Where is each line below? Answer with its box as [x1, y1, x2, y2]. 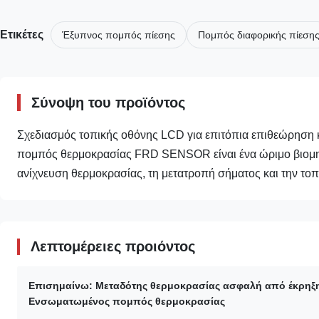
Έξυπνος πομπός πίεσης [62, 28, 175, 41]
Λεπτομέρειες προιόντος [31, 238, 195, 254]
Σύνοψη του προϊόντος [31, 94, 185, 110]
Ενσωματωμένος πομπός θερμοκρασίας [28, 295, 225, 307]
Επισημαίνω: [28, 279, 93, 291]
